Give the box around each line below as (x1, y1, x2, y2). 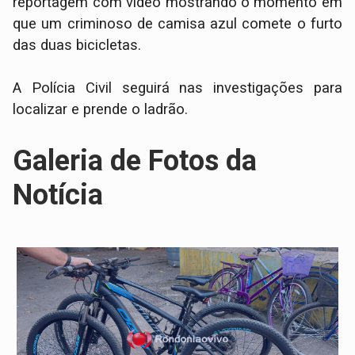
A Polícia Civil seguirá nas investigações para (13, 78, 342, 97)
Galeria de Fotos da (13, 143, 258, 177)
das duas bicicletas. (13, 36, 142, 54)
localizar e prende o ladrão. (13, 100, 189, 118)
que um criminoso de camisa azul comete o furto (13, 14, 342, 32)
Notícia (13, 177, 104, 212)
